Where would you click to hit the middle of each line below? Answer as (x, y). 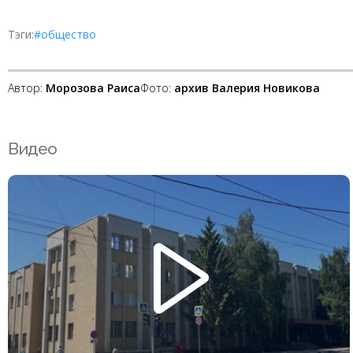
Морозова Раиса (93, 87)
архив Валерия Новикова (247, 87)
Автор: (25, 87)
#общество (65, 35)
